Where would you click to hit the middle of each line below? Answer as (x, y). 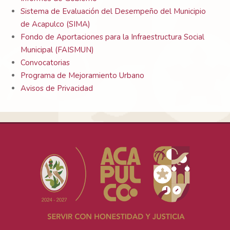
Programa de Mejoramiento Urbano (82, 76)
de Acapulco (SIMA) (55, 24)
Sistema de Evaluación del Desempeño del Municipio (113, 12)
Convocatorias (45, 63)
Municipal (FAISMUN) (57, 50)
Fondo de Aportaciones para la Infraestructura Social (112, 37)
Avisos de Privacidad (57, 89)
